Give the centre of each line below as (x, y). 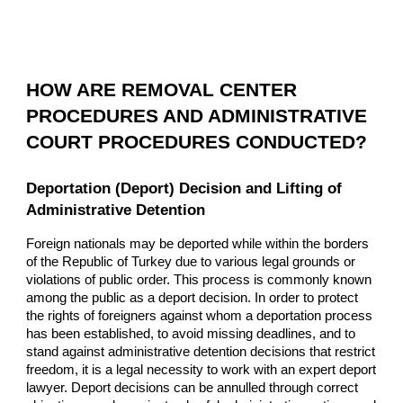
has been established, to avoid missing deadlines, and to (191, 333)
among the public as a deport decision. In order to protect (193, 297)
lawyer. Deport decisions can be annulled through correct (193, 387)
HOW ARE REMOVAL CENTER (162, 90)
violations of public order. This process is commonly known (199, 279)
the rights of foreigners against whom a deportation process (200, 315)
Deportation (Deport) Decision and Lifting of (184, 188)
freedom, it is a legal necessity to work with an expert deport (201, 369)
